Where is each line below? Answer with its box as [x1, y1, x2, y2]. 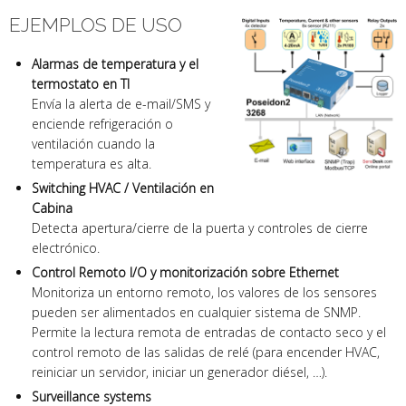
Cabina [32, 199, 72, 217]
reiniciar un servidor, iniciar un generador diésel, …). [32, 363, 327, 382]
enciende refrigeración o [32, 115, 173, 133]
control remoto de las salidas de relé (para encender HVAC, [32, 343, 380, 362]
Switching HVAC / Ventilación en [32, 179, 214, 198]
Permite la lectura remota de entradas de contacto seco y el [32, 324, 386, 342]
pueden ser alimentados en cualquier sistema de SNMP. [32, 304, 361, 322]
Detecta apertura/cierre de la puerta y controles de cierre [32, 219, 368, 237]
